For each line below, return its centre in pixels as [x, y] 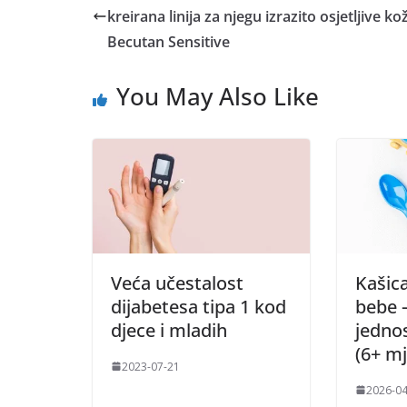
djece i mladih [169, 330]
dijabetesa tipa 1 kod [199, 306]
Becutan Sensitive [169, 42]
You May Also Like [218, 97]
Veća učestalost [177, 283]
